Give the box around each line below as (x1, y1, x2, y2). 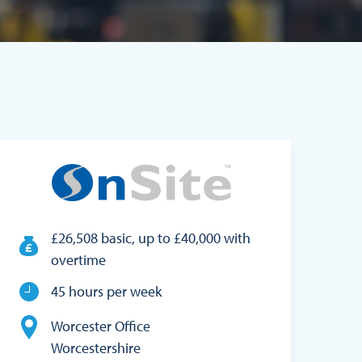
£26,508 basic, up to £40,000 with (51, 229, 251, 248)
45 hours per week (51, 282, 162, 301)
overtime (51, 250, 107, 270)
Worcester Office (51, 317, 151, 336)
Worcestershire (51, 339, 141, 358)
